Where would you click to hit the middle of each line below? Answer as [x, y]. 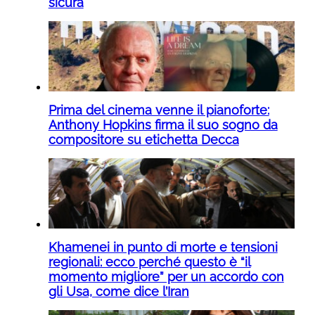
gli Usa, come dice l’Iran [118, 291]
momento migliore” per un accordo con [166, 276]
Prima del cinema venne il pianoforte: [159, 110]
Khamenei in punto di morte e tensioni [163, 247]
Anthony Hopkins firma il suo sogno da [163, 124]
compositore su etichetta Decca [143, 139]
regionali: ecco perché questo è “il [149, 262]
